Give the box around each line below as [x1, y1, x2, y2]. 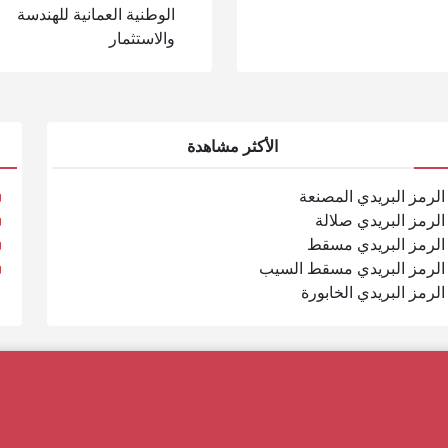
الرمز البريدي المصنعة [298, 187, 445, 205]
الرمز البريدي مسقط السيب [258, 259, 445, 277]
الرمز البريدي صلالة [314, 211, 445, 229]
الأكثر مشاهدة [187, 137, 279, 155]
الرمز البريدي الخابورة [300, 283, 445, 301]
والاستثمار [108, 29, 175, 47]
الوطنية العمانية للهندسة [16, 5, 175, 23]
